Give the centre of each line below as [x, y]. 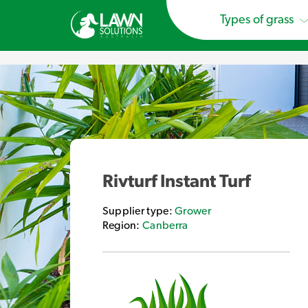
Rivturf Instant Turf [176, 181]
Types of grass [258, 20]
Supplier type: [139, 211]
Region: [122, 225]
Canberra [165, 225]
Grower [193, 211]
